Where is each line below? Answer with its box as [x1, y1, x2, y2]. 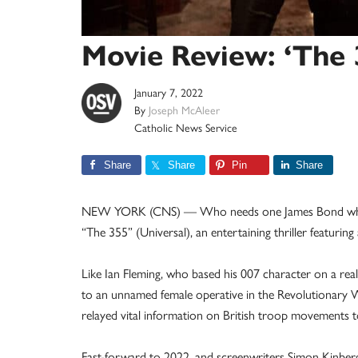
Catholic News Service [134, 119, 237, 135]
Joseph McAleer [149, 101, 220, 117]
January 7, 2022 [134, 84, 203, 100]
